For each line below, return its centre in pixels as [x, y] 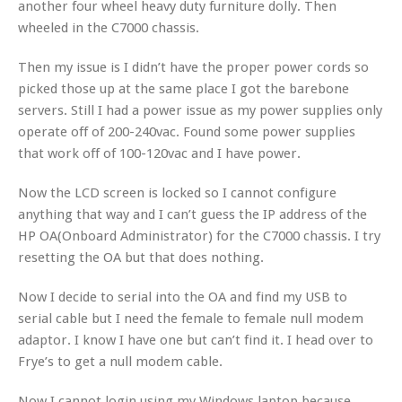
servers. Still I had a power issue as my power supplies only [200, 110]
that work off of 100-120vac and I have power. [159, 153]
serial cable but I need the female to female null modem [191, 319]
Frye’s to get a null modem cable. [120, 362]
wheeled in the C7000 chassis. [109, 28]
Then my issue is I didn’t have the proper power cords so [193, 67]
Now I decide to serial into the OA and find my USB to [183, 297]
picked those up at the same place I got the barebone [184, 89]
